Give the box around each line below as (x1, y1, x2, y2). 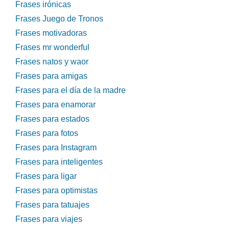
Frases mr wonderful (15, 43, 89, 52)
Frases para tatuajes (15, 200, 89, 210)
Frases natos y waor (15, 57, 88, 66)
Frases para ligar (15, 172, 77, 181)
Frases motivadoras (15, 29, 87, 38)
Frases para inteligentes (15, 157, 103, 167)
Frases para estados (15, 114, 89, 124)
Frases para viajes (15, 215, 82, 224)
